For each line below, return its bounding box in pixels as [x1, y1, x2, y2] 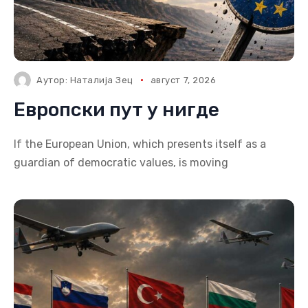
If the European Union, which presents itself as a [14, 137, 266, 151]
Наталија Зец [69, 75, 133, 85]
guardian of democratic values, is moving [14, 156, 228, 169]
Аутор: [36, 75, 70, 85]
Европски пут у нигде [14, 98, 219, 121]
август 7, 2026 [150, 75, 217, 85]
